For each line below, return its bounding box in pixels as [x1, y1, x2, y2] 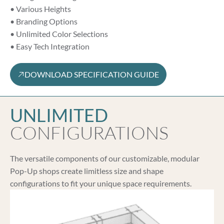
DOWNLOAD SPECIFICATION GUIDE [24, 69, 159, 79]
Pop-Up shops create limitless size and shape [10, 166, 163, 176]
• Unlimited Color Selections [10, 28, 108, 38]
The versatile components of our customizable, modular [10, 153, 199, 163]
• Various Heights [10, 3, 71, 13]
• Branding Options [10, 16, 77, 26]
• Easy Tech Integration [10, 41, 89, 51]
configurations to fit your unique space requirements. [10, 178, 191, 188]
